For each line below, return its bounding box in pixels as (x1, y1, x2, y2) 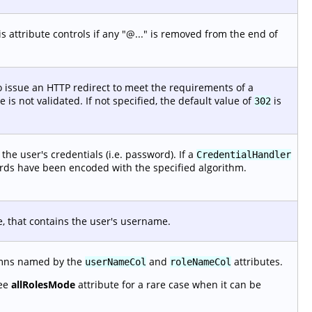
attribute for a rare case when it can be (75, 277, 261, 291)
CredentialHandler (196, 148, 291, 160)
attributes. (231, 254, 283, 268)
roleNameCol (170, 256, 231, 267)
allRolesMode (11, 277, 75, 291)
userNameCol (85, 256, 146, 267)
